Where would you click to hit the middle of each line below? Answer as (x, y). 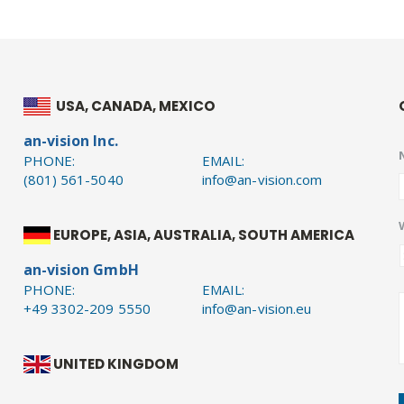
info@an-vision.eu (257, 309)
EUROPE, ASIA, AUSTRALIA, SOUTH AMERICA (203, 235)
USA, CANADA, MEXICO (135, 106)
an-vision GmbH (81, 270)
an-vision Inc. (70, 141)
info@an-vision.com (262, 180)
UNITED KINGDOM (115, 364)
